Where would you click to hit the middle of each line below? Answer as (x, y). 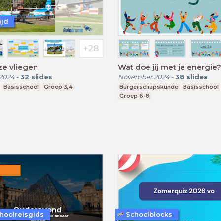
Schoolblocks (149, 214)
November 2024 (144, 77)
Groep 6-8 (135, 95)
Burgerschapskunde (149, 87)
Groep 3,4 (58, 87)
